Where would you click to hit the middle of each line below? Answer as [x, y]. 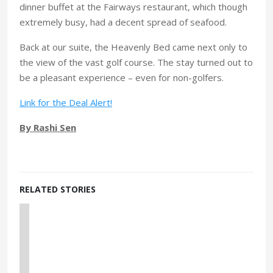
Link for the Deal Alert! [66, 102]
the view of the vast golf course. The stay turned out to [136, 62]
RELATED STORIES [58, 189]
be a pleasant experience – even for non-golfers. [122, 77]
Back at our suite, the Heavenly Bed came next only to [133, 47]
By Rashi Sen [48, 127]
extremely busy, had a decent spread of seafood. [123, 22]
